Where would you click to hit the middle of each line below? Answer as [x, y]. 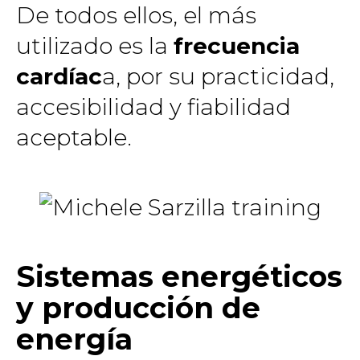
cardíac [59, 76]
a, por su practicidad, [218, 76]
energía [74, 339]
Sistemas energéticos [179, 276]
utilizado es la [95, 46]
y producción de [138, 308]
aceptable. [74, 137]
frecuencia [237, 46]
